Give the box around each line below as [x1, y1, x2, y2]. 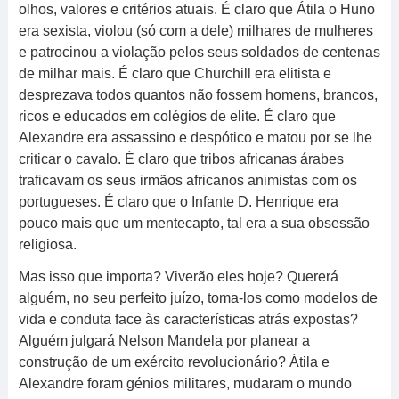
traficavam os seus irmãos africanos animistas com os [18, 173, 357, 188]
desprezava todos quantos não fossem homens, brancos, [18, 87, 378, 102]
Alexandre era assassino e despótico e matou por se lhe [18, 130, 372, 145]
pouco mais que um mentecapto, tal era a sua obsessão [18, 216, 370, 231]
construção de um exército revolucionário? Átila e [18, 354, 330, 370]
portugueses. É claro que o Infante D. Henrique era [18, 194, 338, 209]
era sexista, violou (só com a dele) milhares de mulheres [18, 23, 373, 38]
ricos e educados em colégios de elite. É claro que [18, 109, 336, 124]
